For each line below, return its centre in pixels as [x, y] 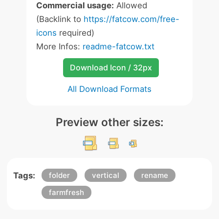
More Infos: [59, 46]
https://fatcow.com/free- [131, 19]
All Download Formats [109, 89]
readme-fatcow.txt [119, 46]
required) [76, 33]
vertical [105, 175]
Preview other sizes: [109, 122]
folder [59, 175]
